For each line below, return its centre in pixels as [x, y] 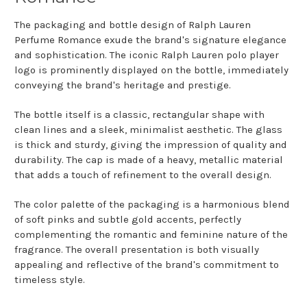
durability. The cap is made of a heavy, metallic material [149, 160]
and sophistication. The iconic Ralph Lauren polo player [147, 55]
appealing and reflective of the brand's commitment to [147, 265]
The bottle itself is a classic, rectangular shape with [139, 115]
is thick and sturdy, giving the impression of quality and [151, 145]
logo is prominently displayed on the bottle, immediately [151, 70]
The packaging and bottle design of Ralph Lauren [133, 25]
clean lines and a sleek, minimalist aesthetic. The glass [148, 130]
